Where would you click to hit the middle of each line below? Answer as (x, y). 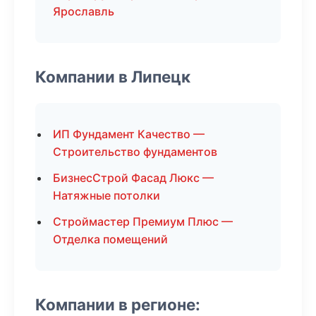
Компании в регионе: (118, 304)
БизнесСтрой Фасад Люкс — (133, 178)
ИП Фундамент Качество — (129, 134)
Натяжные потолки (107, 195)
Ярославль (84, 11)
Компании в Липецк (113, 77)
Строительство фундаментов (135, 152)
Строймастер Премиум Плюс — (143, 221)
